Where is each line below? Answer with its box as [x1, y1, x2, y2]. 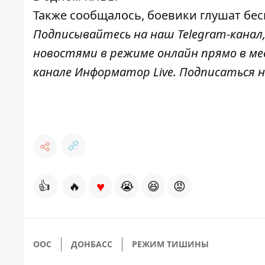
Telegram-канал [177, 25, 263, 42]
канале [33, 63, 75, 80]
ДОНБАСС [71, 238, 112, 250]
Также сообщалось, [33, 7, 147, 23]
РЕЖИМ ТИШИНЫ [132, 238, 209, 250]
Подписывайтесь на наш [33, 25, 177, 42]
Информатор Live [75, 63, 173, 80]
